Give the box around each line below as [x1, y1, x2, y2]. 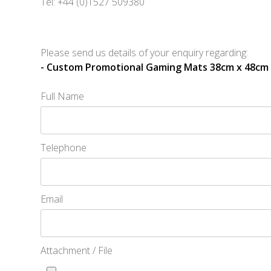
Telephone [41, 141, 87, 154]
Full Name [41, 90, 85, 103]
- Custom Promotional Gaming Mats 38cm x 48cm [41, 60, 269, 74]
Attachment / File [41, 244, 113, 257]
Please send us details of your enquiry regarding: [41, 46, 249, 59]
